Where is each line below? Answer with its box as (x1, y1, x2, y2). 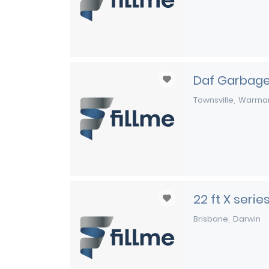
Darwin (233, 213, 261, 225)
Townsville (193, 94, 234, 106)
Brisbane (193, 213, 228, 225)
